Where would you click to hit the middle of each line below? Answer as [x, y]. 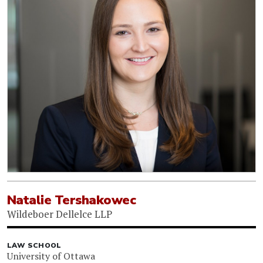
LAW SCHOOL [34, 245]
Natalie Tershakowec [72, 200]
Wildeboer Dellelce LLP [60, 214]
